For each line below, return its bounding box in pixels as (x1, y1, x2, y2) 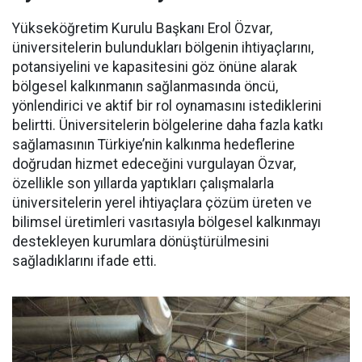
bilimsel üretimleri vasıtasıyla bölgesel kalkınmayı (12, 213, 321, 230)
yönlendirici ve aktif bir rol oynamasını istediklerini (12, 97, 322, 114)
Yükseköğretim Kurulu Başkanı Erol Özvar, (12, 19, 272, 36)
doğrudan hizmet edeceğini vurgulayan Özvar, (12, 155, 296, 172)
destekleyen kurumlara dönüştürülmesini (12, 233, 269, 250)
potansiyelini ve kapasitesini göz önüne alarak (12, 58, 297, 75)
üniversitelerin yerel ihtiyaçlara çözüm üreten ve (12, 194, 312, 211)
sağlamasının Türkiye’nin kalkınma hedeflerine (12, 136, 295, 153)
